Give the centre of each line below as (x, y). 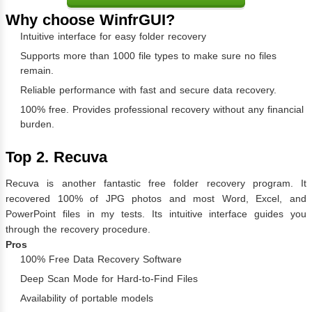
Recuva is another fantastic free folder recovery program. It (156, 183)
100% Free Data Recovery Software (101, 259)
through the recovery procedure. (78, 229)
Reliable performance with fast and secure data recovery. (148, 89)
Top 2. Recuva (56, 157)
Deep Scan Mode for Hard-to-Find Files (109, 278)
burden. (37, 124)
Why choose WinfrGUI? (90, 19)
